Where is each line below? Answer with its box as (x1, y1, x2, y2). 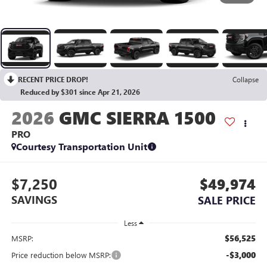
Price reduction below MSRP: (11, 250, 111, 260)
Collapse (232, 74, 259, 84)
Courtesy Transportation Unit (15, 139, 147, 153)
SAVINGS (11, 193, 57, 207)
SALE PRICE (198, 193, 256, 208)
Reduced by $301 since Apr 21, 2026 (20, 86, 140, 97)
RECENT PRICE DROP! (18, 74, 88, 84)
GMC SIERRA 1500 (58, 105, 216, 129)
